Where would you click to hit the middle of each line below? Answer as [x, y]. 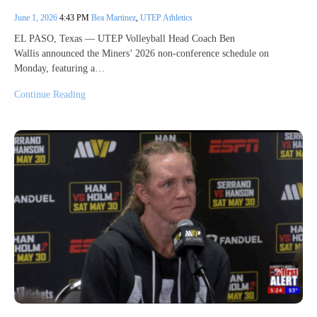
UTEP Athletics [166, 17]
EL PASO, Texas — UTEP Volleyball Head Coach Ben [125, 38]
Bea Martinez [114, 17]
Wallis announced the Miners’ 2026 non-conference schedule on [142, 53]
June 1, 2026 [37, 17]
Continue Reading [50, 94]
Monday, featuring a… [59, 68]
